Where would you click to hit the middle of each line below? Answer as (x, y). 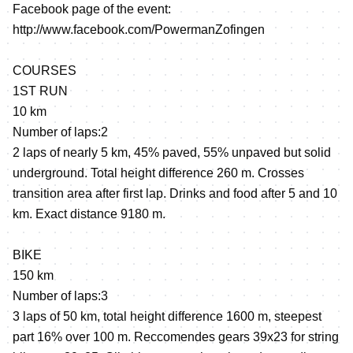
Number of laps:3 (60, 295)
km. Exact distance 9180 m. (89, 214)
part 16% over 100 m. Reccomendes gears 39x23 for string (176, 336)
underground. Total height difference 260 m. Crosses (158, 173)
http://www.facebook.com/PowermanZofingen (139, 29)
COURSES (45, 70)
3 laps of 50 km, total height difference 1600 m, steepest (167, 316)
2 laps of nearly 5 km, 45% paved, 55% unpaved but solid (172, 152)
